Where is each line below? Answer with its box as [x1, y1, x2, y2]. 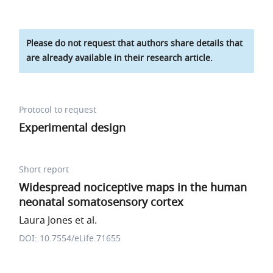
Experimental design [19, 120, 126, 136]
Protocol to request [19, 104, 97, 116]
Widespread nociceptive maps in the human [19, 180, 247, 196]
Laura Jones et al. [19, 213, 97, 228]
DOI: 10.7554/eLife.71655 [19, 232, 121, 245]
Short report [19, 163, 69, 176]
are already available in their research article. [26, 52, 213, 65]
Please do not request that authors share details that [26, 37, 243, 50]
